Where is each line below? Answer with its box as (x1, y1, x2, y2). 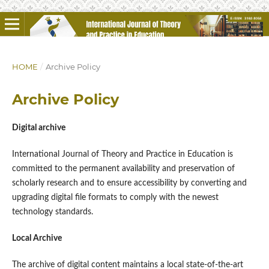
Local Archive (11, 234, 62, 243)
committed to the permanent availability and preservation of (11, 165, 235, 173)
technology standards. (11, 208, 93, 216)
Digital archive (11, 123, 65, 132)
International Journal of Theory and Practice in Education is (11, 150, 233, 159)
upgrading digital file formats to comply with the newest (11, 193, 219, 202)
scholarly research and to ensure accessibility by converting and (11, 179, 247, 187)
